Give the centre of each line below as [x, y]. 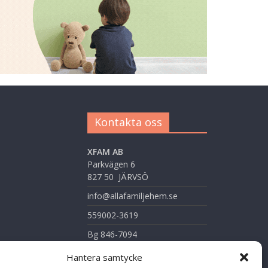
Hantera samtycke [105, 257]
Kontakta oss [128, 122]
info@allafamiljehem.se [133, 196]
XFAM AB [105, 152]
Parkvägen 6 [111, 165]
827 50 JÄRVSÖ [118, 177]
